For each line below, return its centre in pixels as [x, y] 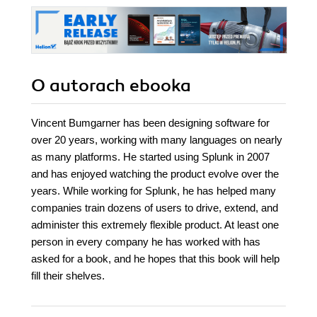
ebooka [160, 86]
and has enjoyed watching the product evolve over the [155, 174]
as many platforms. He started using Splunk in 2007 [150, 157]
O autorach [80, 86]
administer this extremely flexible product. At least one [155, 225]
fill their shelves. [68, 276]
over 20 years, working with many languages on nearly [157, 140]
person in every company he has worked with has [146, 242]
